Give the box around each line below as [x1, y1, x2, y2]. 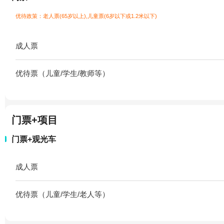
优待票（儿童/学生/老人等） [15, 189, 109, 198]
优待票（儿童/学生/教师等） [15, 68, 109, 77]
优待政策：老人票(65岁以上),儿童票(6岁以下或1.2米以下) [15, 12, 157, 19]
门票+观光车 [11, 134, 56, 143]
